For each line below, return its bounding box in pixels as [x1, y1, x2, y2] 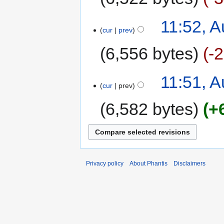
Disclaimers [173, 159, 205, 167]
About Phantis [129, 159, 167, 167]
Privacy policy [86, 159, 123, 167]
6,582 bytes [105, 99, 193, 119]
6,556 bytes [105, 44, 193, 63]
